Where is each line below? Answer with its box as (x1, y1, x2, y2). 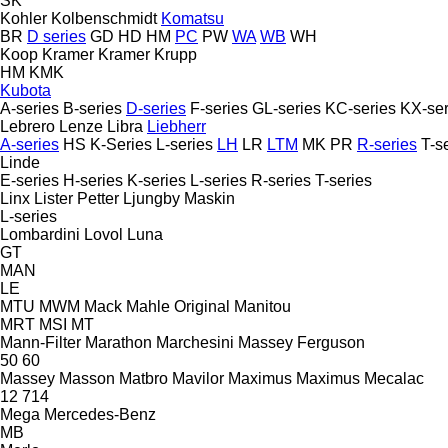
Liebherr (147, 117, 206, 135)
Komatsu (161, 9, 224, 27)
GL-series (252, 99, 321, 117)
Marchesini (156, 333, 234, 351)
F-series (190, 99, 248, 117)
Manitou (234, 297, 291, 315)
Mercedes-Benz (44, 405, 156, 423)
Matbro (119, 369, 168, 387)
